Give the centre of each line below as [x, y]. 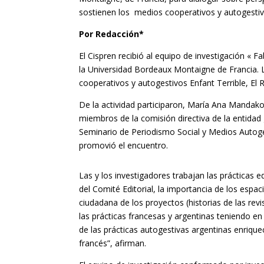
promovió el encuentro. [126, 145]
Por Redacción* [112, 34]
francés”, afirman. [113, 243]
